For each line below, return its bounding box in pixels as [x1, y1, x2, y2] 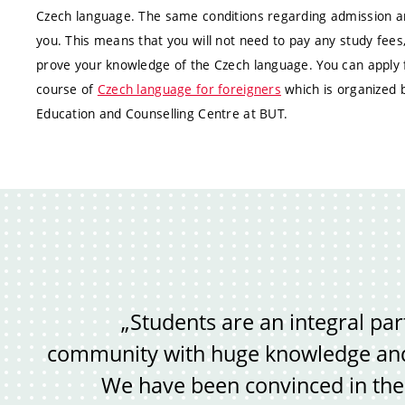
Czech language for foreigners [97, 80, 281, 98]
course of [36, 80, 98, 98]
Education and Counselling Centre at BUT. [36, 105, 288, 122]
